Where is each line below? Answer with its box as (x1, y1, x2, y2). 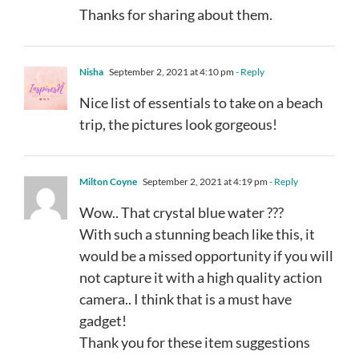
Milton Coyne (79, 175, 137, 188)
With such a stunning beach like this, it (79, 224, 315, 243)
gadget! (79, 311, 127, 329)
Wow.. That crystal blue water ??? (79, 203, 284, 221)
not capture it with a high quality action (79, 268, 322, 286)
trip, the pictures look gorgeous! (79, 115, 277, 133)
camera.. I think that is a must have (79, 289, 292, 308)
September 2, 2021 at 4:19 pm (141, 175, 268, 188)
